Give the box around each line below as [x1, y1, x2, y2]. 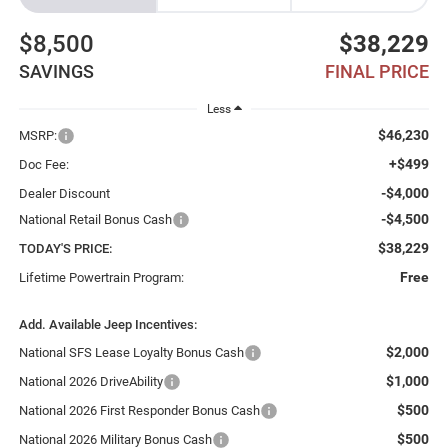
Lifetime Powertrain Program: [18, 270, 184, 286]
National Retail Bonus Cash [18, 212, 172, 228]
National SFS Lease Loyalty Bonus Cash [18, 345, 244, 361]
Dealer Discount [18, 186, 110, 202]
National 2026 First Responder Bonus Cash [18, 403, 260, 419]
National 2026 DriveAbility [18, 374, 163, 390]
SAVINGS [18, 60, 94, 82]
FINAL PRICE [325, 60, 430, 82]
